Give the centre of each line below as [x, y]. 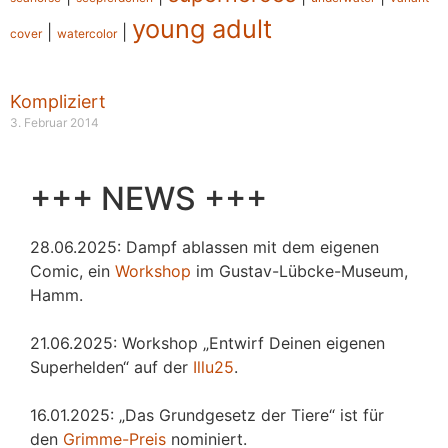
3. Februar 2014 [54, 123]
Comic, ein [72, 271]
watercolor [87, 34]
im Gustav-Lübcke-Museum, [299, 271]
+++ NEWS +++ [148, 199]
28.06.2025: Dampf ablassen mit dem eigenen [204, 247]
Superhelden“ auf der [111, 367]
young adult [202, 29]
